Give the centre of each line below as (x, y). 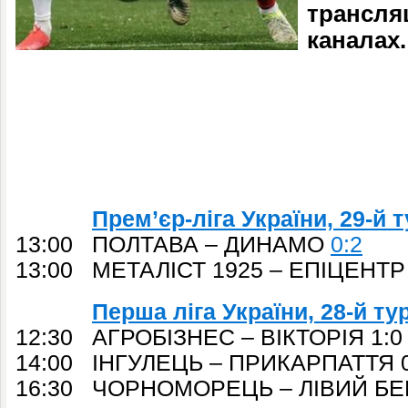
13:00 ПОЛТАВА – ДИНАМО (173, 245)
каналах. (357, 40)
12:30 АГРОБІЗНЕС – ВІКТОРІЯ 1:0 (209, 337)
